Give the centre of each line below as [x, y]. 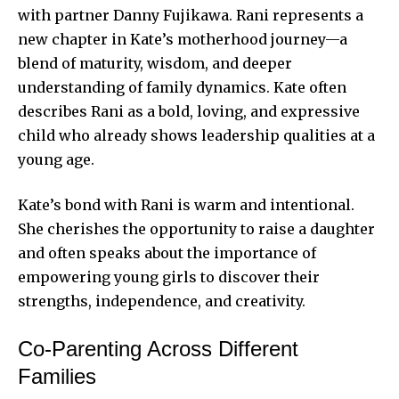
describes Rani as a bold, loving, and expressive [189, 111]
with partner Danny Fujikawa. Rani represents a [191, 15]
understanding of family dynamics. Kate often [182, 87]
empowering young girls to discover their [169, 277]
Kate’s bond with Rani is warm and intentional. [186, 204]
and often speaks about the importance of [167, 252]
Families [57, 376]
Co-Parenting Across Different [158, 348]
